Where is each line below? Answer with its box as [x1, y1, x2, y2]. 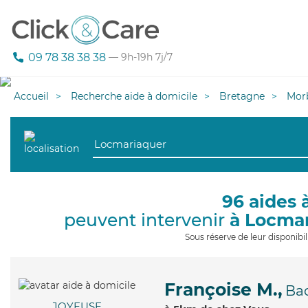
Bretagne [219, 90, 265, 102]
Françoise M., [164, 279, 283, 300]
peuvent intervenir [63, 210, 230, 230]
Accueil [14, 90, 49, 102]
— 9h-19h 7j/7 [106, 51, 173, 64]
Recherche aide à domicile [71, 90, 197, 102]
